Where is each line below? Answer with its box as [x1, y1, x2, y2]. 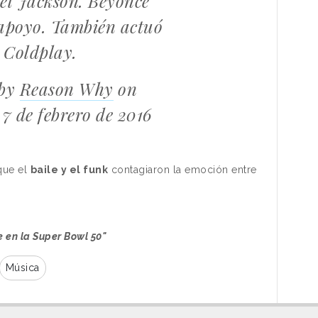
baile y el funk [30, 163, 108, 175]
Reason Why [19, 77, 114, 100]
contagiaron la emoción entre [108, 163, 257, 175]
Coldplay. [4, 40, 77, 63]
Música [5, 261, 40, 273]
